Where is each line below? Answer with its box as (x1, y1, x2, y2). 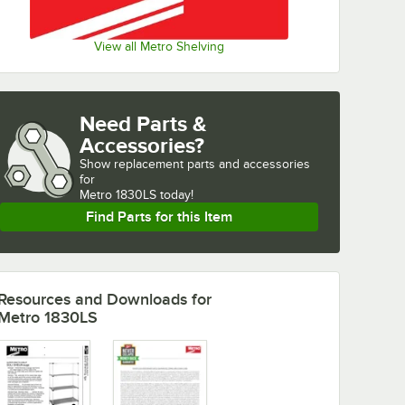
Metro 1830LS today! (80, 188, 193, 202)
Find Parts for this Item (86, 209, 232, 226)
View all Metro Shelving (94, 40, 224, 54)
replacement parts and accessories (114, 157, 310, 172)
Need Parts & (80, 111, 207, 137)
